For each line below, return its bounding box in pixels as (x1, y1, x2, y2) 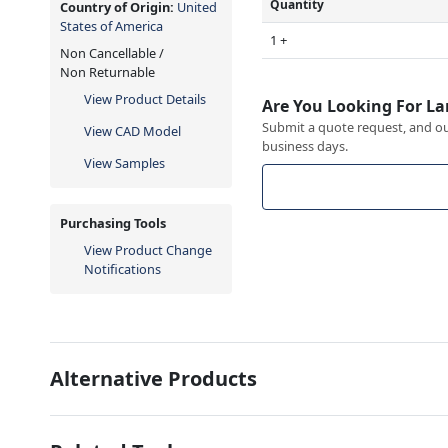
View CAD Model (84, 121, 181, 140)
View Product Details (84, 89, 206, 108)
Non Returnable (60, 62, 155, 81)
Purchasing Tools (60, 213, 166, 232)
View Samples (84, 153, 165, 172)
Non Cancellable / (60, 43, 164, 62)
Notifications (84, 259, 161, 278)
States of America (60, 16, 163, 35)
